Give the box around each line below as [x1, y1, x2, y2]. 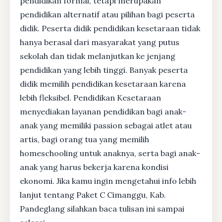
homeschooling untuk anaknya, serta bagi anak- [20, 148, 200, 158]
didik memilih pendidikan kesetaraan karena [20, 78, 186, 89]
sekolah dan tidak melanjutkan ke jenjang [20, 51, 175, 61]
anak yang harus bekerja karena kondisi [20, 162, 168, 172]
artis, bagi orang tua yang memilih [20, 134, 149, 144]
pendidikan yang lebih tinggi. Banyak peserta [20, 64, 188, 75]
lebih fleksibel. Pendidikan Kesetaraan [20, 92, 161, 103]
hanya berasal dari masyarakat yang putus [20, 37, 179, 47]
